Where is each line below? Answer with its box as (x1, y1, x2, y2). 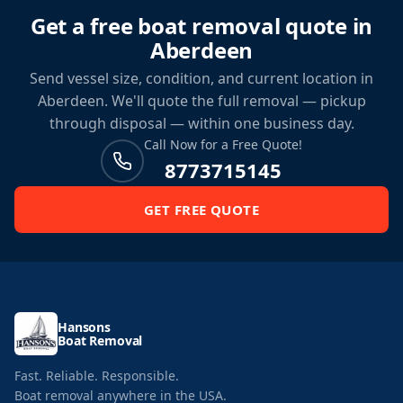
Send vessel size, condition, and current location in (30, 68, 373, 88)
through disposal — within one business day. (49, 113, 354, 133)
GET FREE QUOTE (143, 201, 260, 219)
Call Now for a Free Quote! (144, 136, 302, 153)
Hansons (58, 318, 112, 336)
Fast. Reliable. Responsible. (14, 367, 179, 384)
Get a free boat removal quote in (30, 11, 373, 40)
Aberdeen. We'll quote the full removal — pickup (37, 91, 366, 111)
